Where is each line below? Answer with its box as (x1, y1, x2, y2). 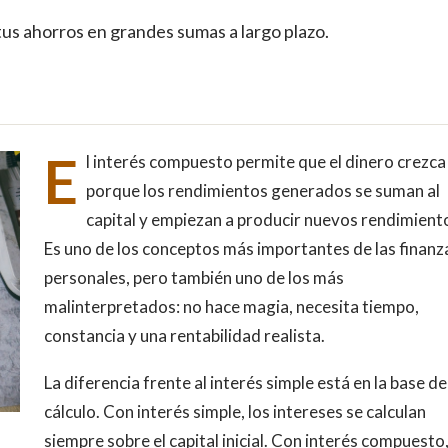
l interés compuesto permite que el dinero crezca (85, 150, 446, 172)
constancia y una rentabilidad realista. (43, 324, 325, 346)
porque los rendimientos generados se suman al (85, 179, 440, 201)
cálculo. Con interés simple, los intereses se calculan (43, 400, 426, 422)
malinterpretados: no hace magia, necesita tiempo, (43, 295, 419, 317)
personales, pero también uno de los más (43, 266, 344, 288)
